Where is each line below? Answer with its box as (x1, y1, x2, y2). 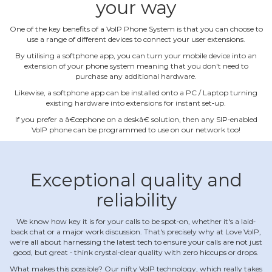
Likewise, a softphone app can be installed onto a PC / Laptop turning (15, 88, 257, 98)
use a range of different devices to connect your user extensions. (27, 35, 245, 44)
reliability (95, 189, 177, 212)
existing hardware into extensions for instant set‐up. (46, 98, 226, 108)
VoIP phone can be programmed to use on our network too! (32, 125, 240, 135)
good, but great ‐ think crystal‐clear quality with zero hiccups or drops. (13, 248, 259, 257)
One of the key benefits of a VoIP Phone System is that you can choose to (9, 24, 263, 34)
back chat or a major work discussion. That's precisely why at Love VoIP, (11, 227, 261, 237)
